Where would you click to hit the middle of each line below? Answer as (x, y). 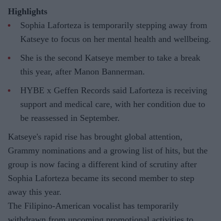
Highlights (28, 12)
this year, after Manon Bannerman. (83, 72)
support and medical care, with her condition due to (113, 104)
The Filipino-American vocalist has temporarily (93, 206)
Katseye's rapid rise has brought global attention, (95, 137)
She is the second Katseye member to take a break (110, 58)
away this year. (35, 192)
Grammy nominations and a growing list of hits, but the (108, 151)
